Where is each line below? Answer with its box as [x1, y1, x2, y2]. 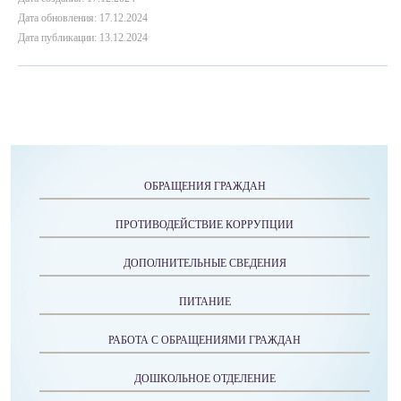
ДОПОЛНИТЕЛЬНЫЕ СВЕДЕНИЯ [123, 257, 286, 269]
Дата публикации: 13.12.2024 [18, 31, 148, 44]
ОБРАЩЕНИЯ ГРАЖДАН [143, 180, 266, 192]
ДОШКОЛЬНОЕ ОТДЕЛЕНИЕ [133, 372, 276, 385]
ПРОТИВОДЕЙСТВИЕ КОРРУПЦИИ [115, 218, 294, 231]
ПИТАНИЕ [178, 295, 231, 308]
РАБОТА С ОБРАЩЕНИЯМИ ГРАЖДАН [108, 334, 301, 346]
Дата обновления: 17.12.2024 [18, 12, 148, 24]
